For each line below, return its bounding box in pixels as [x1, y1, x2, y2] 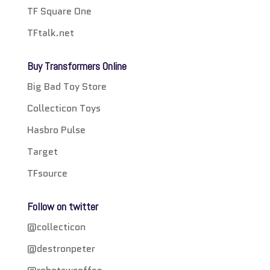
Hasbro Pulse [27, 123, 86, 137]
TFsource [27, 166, 67, 181]
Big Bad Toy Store [27, 80, 107, 94]
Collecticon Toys [27, 101, 101, 116]
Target [27, 145, 58, 159]
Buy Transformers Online [27, 59, 127, 74]
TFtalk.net [27, 26, 74, 40]
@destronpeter [27, 242, 95, 256]
